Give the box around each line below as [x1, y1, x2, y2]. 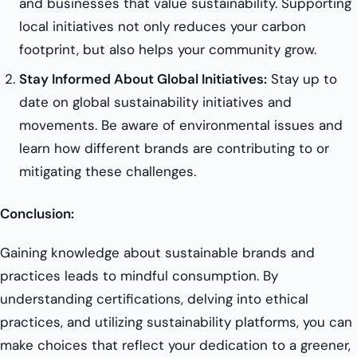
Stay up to [267, 70, 337, 88]
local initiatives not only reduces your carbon [19, 18, 306, 36]
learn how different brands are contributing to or [19, 139, 329, 158]
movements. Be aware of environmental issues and [19, 116, 343, 135]
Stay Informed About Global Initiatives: [19, 70, 267, 88]
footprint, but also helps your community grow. [19, 41, 316, 59]
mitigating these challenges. [19, 163, 196, 181]
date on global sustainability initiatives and [19, 93, 292, 112]
